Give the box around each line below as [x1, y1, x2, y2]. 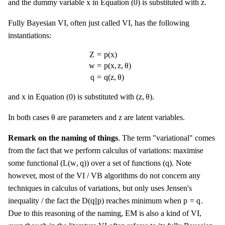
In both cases [8, 113, 51, 122]
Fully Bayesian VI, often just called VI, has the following [8, 19, 189, 28]
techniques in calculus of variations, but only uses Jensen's [8, 184, 192, 193]
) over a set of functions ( [86, 159, 165, 168]
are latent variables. [122, 113, 185, 122]
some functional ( [8, 159, 63, 168]
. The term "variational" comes [118, 134, 215, 143]
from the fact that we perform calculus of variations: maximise [8, 146, 203, 155]
